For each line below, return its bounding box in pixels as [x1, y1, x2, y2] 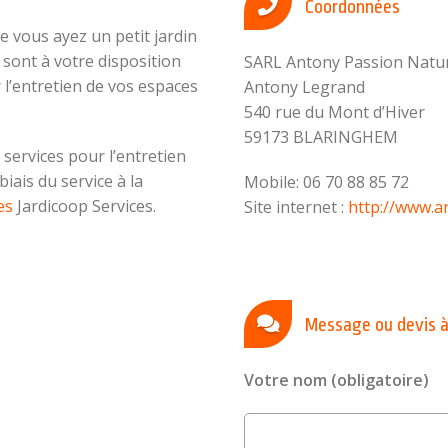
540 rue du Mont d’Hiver [244, 101, 425, 124]
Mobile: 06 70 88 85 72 [244, 171, 409, 194]
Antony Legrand [244, 76, 365, 99]
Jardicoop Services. [13, 195, 156, 217]
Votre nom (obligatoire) [244, 369, 429, 392]
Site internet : [244, 196, 348, 219]
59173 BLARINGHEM [244, 126, 398, 149]
